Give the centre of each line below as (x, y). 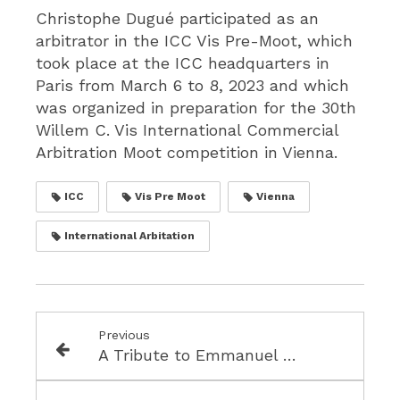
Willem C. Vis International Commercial (187, 130)
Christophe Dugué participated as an (177, 18)
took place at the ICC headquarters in (183, 63)
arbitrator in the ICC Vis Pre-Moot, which (194, 41)
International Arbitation (128, 236)
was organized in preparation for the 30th (196, 108)
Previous (124, 335)
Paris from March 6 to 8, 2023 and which (192, 85)
